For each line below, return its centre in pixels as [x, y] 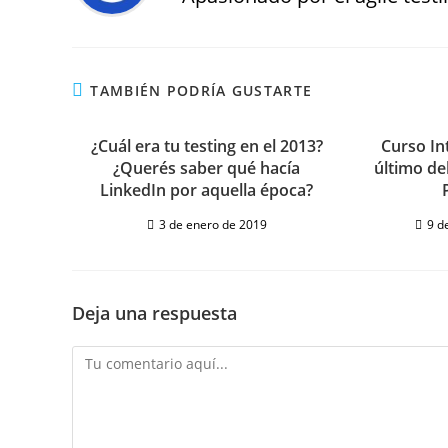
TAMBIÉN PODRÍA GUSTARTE [201, 90]
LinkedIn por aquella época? [207, 190]
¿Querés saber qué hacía [207, 168]
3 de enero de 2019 [212, 224]
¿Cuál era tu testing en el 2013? [206, 146]
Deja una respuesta [154, 313]
